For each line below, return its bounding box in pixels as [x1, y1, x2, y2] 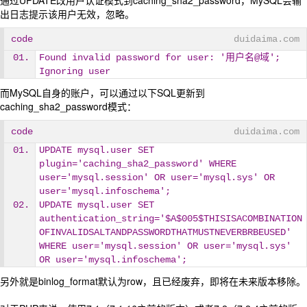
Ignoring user [39, 66, 110, 77]
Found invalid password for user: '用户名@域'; [39, 52, 280, 63]
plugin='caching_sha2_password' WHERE [39, 158, 236, 169]
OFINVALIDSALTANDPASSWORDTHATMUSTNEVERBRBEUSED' [39, 227, 291, 238]
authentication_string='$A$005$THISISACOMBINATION [39, 213, 302, 224]
